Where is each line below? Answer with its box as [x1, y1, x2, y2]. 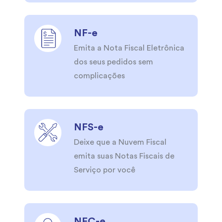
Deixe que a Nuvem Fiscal [74, 138, 166, 147]
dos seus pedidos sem [74, 58, 153, 66]
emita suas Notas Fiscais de [74, 152, 174, 161]
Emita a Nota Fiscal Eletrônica [74, 44, 184, 53]
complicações [74, 72, 125, 80]
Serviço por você [74, 166, 135, 174]
